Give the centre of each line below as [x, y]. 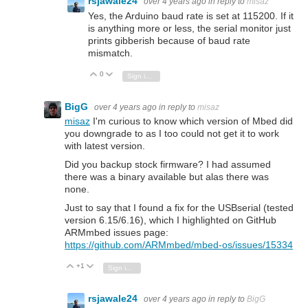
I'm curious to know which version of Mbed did [191, 121]
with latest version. [105, 145]
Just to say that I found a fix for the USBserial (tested [179, 208]
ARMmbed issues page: [117, 233]
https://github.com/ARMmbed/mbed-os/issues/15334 [179, 245]
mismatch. [112, 53]
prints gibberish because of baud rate [169, 40]
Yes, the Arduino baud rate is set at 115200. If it [191, 15]
